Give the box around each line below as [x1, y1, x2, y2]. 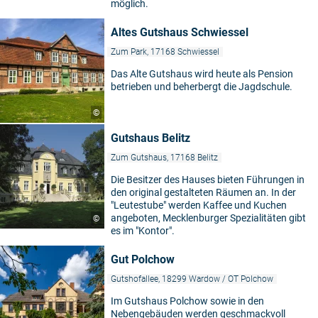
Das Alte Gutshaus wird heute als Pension [111, 68, 293, 79]
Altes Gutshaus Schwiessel [111, 26, 248, 39]
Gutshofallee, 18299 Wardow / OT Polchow [111, 274, 273, 284]
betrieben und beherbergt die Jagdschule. [111, 81, 292, 92]
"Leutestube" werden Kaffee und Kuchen [111, 199, 287, 211]
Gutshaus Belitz [111, 131, 190, 145]
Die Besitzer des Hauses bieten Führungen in [111, 174, 305, 185]
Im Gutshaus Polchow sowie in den [111, 295, 264, 307]
